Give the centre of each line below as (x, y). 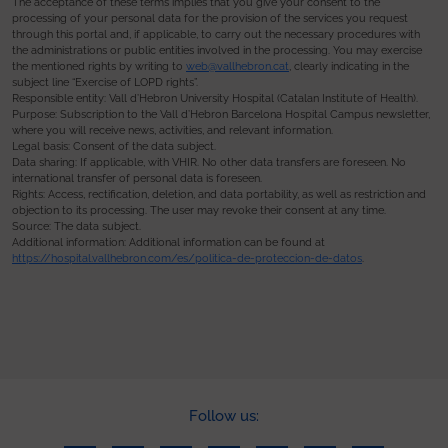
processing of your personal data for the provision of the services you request (210, 18)
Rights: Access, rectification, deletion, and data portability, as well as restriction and (219, 194)
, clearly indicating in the (349, 66)
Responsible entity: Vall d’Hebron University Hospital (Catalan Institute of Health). (215, 98)
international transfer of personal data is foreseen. (137, 178)
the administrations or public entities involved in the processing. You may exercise (217, 50)
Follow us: (224, 415)
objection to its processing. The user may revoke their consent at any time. (199, 210)
